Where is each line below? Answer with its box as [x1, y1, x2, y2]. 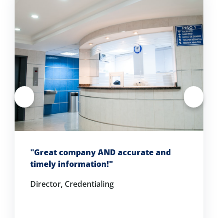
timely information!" [30, 158, 113, 169]
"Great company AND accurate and [30, 146, 171, 158]
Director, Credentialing [30, 178, 114, 189]
